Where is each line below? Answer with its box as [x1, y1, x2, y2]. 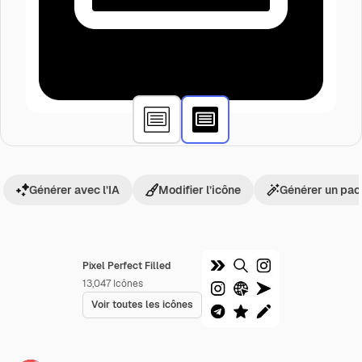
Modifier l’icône [158, 183, 241, 197]
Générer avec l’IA [29, 183, 120, 197]
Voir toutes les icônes [91, 298, 193, 311]
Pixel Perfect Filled [82, 259, 170, 272]
